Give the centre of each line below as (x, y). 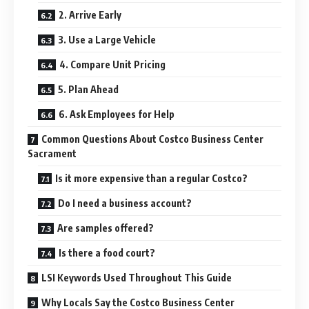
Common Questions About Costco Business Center (152, 139)
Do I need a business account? (125, 203)
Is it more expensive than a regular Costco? (151, 178)
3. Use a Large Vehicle (107, 39)
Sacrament (52, 153)
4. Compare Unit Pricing (112, 64)
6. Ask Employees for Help (117, 114)
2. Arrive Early (90, 14)
